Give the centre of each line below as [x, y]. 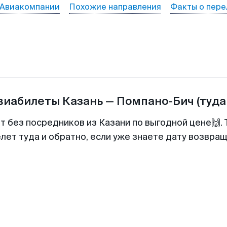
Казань [83, 101]
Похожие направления [115, 7]
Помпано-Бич [155, 101]
